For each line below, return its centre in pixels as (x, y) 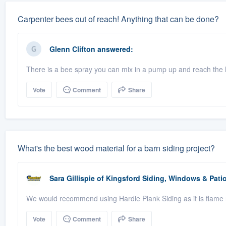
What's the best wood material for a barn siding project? (116, 148)
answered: (114, 49)
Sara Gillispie (72, 178)
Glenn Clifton (72, 49)
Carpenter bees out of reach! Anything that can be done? (118, 19)
